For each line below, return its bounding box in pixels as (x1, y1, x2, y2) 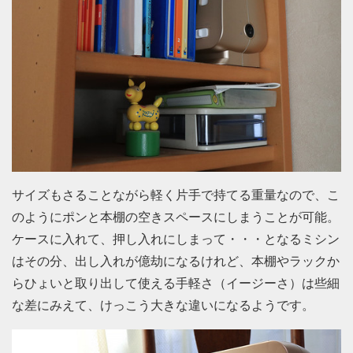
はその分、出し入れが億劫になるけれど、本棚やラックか (12, 254, 340, 268)
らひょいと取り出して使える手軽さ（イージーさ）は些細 (12, 276, 340, 290)
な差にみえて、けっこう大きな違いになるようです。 (12, 298, 314, 312)
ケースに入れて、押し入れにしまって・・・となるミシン (12, 232, 340, 246)
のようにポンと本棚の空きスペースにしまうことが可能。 (12, 210, 340, 224)
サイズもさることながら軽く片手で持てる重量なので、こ (12, 188, 340, 202)
